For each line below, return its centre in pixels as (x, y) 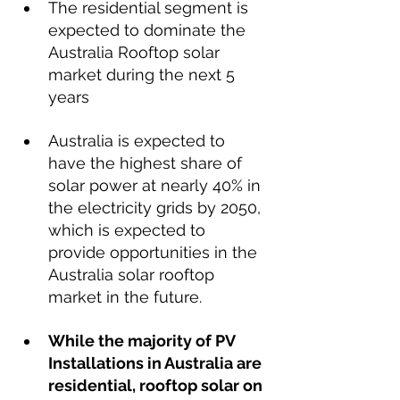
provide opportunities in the (155, 252)
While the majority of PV (143, 341)
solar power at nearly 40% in (157, 185)
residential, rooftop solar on (157, 385)
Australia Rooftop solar (136, 52)
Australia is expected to (139, 141)
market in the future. (127, 297)
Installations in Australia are (157, 363)
